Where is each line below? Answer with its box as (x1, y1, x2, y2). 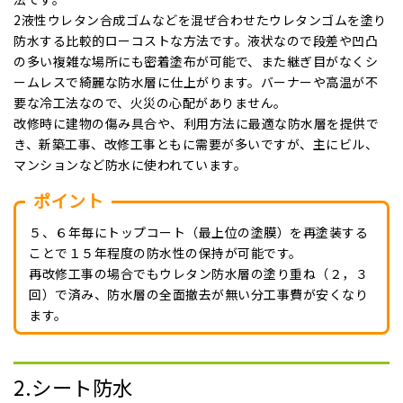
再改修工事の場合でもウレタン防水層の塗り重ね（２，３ (29, 264, 368, 282)
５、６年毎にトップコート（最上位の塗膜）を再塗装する (29, 222, 368, 241)
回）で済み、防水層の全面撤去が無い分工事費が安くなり (29, 284, 368, 303)
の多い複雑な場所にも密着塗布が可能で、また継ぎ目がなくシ (13, 51, 378, 70)
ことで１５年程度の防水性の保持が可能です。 (29, 243, 302, 262)
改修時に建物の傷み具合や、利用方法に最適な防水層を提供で (13, 113, 379, 132)
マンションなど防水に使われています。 (13, 155, 246, 174)
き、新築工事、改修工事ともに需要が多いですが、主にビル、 (13, 134, 378, 153)
